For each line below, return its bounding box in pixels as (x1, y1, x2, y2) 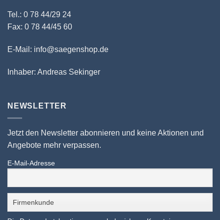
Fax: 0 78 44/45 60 (7, 22, 72, 31)
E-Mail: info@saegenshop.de (7, 45, 109, 54)
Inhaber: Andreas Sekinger (7, 67, 100, 76)
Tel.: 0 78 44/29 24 (7, 10, 71, 19)
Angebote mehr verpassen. (7, 140, 101, 149)
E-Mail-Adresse (7, 159, 55, 167)
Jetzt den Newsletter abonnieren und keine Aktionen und (7, 128, 204, 137)
